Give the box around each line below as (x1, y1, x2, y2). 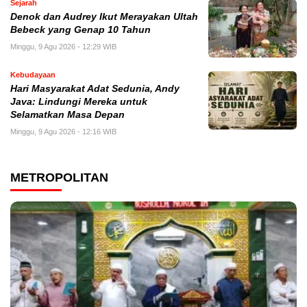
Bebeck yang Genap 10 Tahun (10, 25, 151, 36)
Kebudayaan (10, 71, 56, 79)
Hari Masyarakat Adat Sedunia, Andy (10, 84, 180, 95)
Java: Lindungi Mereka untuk (10, 97, 147, 108)
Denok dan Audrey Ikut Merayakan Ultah (10, 12, 198, 23)
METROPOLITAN (10, 171, 108, 185)
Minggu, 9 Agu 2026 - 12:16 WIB (10, 127, 116, 136)
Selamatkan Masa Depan (10, 110, 125, 121)
